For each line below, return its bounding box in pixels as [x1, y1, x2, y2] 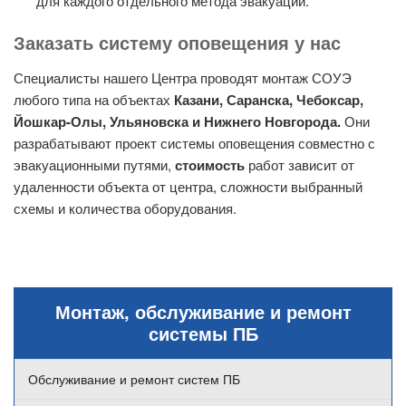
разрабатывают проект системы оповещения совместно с [14, 133, 375, 153]
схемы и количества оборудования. [14, 198, 237, 218]
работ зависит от [245, 155, 354, 175]
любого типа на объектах [14, 90, 174, 110]
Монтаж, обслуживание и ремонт [54, 298, 352, 325]
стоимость [175, 155, 245, 176]
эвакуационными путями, [14, 155, 175, 175]
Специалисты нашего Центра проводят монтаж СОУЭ [14, 68, 352, 88]
